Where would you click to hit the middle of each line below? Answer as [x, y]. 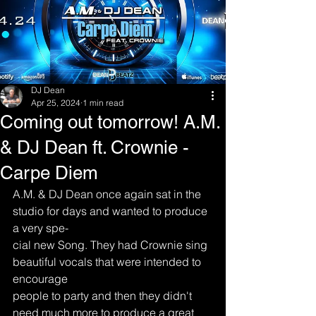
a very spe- [41, 228]
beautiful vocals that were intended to [108, 262]
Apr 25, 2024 [56, 103]
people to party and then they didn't [104, 296]
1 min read [103, 103]
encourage [40, 279]
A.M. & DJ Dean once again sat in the [108, 194]
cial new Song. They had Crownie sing [111, 245]
